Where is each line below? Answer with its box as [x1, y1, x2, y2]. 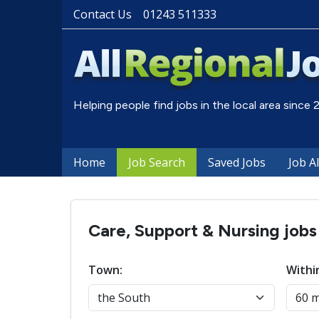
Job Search [128, 155, 185, 170]
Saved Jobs [208, 155, 266, 170]
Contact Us [73, 6, 132, 22]
